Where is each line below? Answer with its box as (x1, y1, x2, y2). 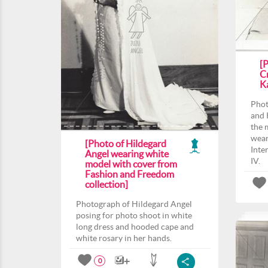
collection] (85, 179, 128, 190)
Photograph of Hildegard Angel (76, 199, 192, 209)
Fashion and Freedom (85, 169, 174, 179)
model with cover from (85, 159, 177, 169)
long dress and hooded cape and (76, 222, 194, 232)
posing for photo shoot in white (76, 211, 192, 220)
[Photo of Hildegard (85, 138, 166, 149)
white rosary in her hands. (76, 233, 172, 243)
